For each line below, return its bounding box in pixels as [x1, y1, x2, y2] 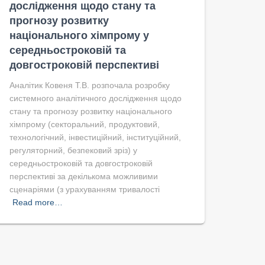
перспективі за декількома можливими [9, 172, 158, 181]
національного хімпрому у [9, 30, 149, 41]
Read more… [12, 198, 63, 207]
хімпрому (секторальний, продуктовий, [9, 119, 160, 129]
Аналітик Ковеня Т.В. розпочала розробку [9, 80, 170, 90]
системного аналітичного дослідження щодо [9, 93, 182, 103]
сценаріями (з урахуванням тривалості [9, 185, 160, 194]
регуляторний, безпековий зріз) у [9, 146, 137, 155]
